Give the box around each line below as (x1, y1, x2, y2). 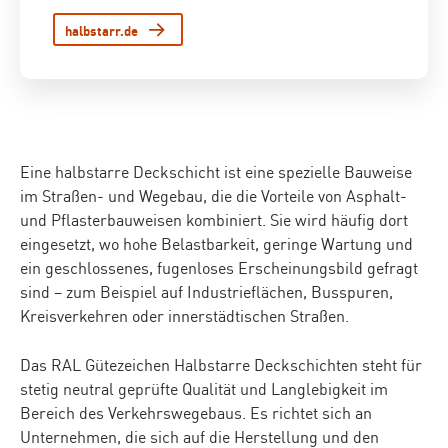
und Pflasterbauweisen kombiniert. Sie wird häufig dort (20, 208, 408, 230)
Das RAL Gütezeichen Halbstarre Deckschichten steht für (20, 353, 422, 375)
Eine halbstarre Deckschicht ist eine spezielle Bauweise (20, 160, 412, 182)
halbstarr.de (65, 20, 138, 39)
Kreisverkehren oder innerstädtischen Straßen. (20, 304, 349, 326)
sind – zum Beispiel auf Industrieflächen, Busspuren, (20, 280, 393, 302)
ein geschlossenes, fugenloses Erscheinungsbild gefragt (20, 256, 418, 278)
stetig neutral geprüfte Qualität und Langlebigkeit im (20, 377, 388, 399)
